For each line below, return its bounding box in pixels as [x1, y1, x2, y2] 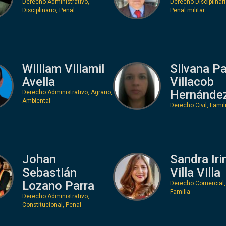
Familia [169, 188, 190, 195]
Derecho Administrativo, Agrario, [22, 88, 112, 96]
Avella [22, 74, 55, 89]
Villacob [169, 74, 214, 89]
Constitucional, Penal [22, 201, 81, 208]
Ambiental [22, 97, 50, 104]
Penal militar [169, 6, 205, 14]
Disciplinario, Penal [22, 6, 75, 14]
